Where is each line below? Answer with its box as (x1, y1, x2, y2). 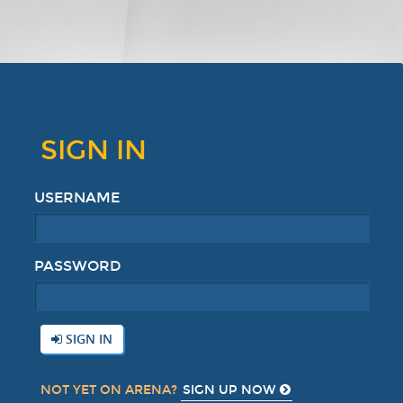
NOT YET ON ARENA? (40, 382, 181, 399)
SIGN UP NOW (183, 382, 280, 398)
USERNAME (33, 189, 120, 206)
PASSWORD (33, 257, 121, 274)
